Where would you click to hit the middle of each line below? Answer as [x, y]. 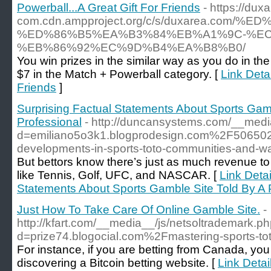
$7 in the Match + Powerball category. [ [119, 74]
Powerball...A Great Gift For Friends [109, 8]
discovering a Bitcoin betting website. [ [117, 263]
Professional [49, 122]
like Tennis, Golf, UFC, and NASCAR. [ [118, 175]
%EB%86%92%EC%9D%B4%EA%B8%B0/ [131, 47]
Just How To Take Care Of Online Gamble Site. [139, 210]
